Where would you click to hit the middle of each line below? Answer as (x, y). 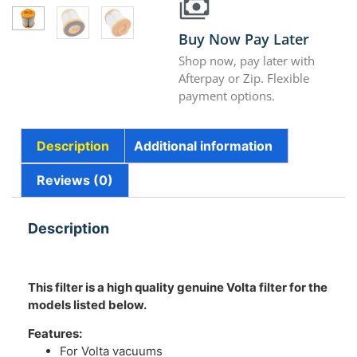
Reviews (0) (75, 180)
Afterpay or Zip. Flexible (244, 78)
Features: (55, 333)
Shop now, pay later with (247, 61)
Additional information (203, 145)
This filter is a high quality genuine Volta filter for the (178, 287)
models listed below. (87, 304)
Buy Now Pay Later (244, 39)
